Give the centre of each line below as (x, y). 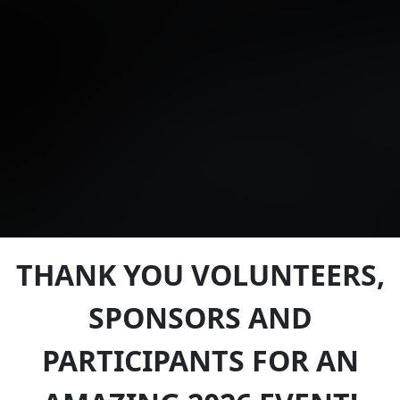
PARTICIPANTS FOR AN (200, 361)
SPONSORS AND (200, 318)
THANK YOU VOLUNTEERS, (200, 275)
